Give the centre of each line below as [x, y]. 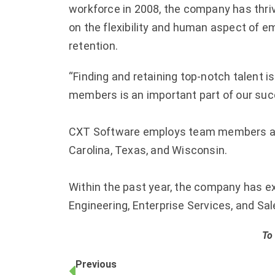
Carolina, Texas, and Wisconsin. [148, 150]
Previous [96, 264]
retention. [93, 45]
